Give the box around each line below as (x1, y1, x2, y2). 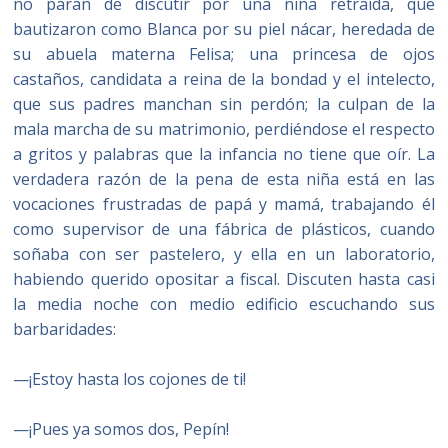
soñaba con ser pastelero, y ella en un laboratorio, (13, 243, 435, 265)
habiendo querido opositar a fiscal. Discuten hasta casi (13, 268, 435, 290)
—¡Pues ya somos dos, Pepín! (13, 418, 230, 440)
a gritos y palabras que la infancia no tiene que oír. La (13, 143, 435, 165)
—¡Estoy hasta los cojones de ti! (13, 368, 247, 390)
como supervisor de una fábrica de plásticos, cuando (13, 218, 435, 240)
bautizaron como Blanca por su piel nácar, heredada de (13, 18, 435, 40)
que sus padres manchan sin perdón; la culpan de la (13, 93, 435, 115)
